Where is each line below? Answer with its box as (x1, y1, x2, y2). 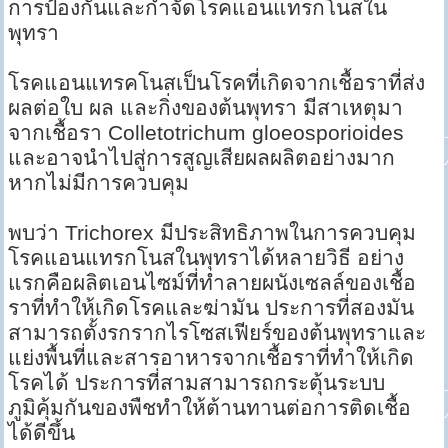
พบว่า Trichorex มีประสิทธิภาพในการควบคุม (8, 221, 417, 245)
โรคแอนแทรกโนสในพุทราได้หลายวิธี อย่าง (8, 246, 405, 270)
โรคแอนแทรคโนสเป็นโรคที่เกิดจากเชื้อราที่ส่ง (8, 71, 426, 95)
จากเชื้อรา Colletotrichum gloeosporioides (8, 121, 405, 145)
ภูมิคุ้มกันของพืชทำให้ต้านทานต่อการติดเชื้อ (8, 396, 412, 420)
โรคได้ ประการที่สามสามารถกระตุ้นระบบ (8, 371, 386, 395)
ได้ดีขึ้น (8, 421, 76, 445)
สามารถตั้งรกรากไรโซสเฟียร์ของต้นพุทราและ (8, 321, 427, 345)
